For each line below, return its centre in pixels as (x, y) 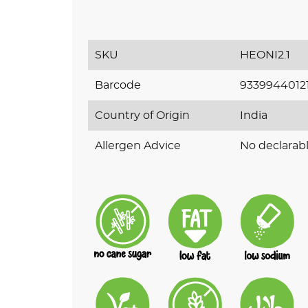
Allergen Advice (137, 145)
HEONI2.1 (265, 55)
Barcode (118, 85)
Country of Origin (142, 115)
